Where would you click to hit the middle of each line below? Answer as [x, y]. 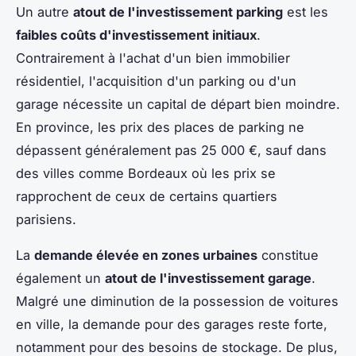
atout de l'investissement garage [208, 279]
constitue [288, 255]
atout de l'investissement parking [178, 12]
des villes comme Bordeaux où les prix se [146, 174]
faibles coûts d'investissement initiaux [136, 35]
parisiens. [46, 220]
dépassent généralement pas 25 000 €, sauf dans [171, 151]
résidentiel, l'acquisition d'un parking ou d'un [156, 81]
